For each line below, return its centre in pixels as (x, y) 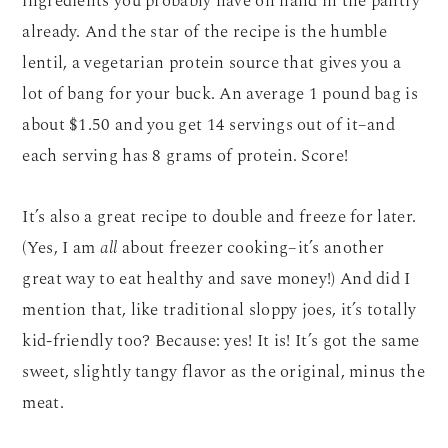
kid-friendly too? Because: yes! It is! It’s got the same (221, 340)
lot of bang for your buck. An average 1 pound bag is (220, 93)
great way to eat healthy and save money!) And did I (216, 278)
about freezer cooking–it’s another (251, 247)
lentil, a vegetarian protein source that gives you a (211, 62)
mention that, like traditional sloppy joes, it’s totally (219, 309)
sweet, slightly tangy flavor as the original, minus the (223, 371)
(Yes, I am (61, 247)
